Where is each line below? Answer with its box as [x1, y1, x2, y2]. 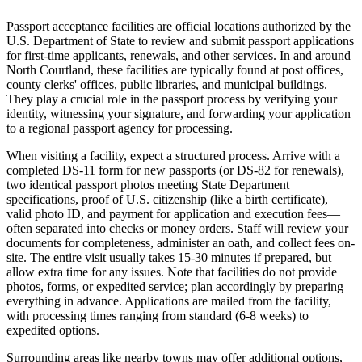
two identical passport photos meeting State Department [6, 177, 289, 192]
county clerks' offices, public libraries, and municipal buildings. [6, 77, 327, 91]
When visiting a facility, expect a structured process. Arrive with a [6, 148, 340, 162]
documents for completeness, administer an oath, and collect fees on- [6, 235, 355, 250]
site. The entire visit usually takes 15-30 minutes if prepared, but [6, 250, 331, 264]
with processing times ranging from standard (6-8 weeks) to [6, 308, 309, 322]
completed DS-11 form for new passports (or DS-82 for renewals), [6, 162, 344, 177]
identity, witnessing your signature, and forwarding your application [6, 106, 351, 120]
